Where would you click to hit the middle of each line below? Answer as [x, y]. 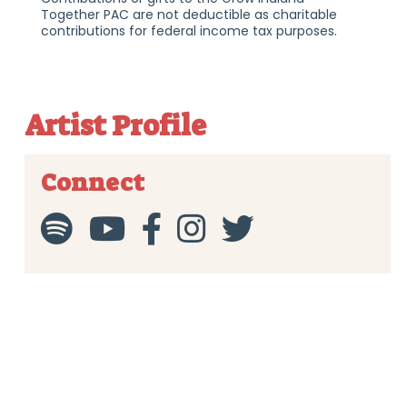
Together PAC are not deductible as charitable [189, 14]
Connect [92, 182]
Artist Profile [115, 125]
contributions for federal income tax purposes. [189, 30]
